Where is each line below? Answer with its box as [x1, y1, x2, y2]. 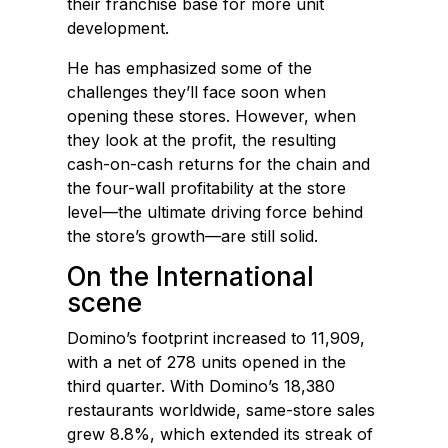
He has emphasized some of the [67, 58, 313, 79]
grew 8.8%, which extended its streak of [67, 424, 374, 445]
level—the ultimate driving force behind [67, 202, 364, 223]
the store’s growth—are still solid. [67, 226, 319, 247]
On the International [67, 261, 315, 293]
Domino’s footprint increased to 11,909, [67, 328, 366, 349]
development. [67, 18, 170, 39]
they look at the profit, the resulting [67, 130, 337, 151]
